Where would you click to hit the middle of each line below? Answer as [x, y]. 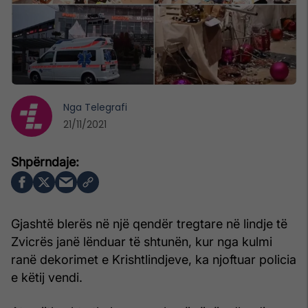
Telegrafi [106, 107]
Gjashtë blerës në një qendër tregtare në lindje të [149, 223]
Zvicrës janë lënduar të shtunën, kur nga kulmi [142, 241]
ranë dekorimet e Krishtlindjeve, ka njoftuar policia [154, 259]
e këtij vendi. [47, 277]
